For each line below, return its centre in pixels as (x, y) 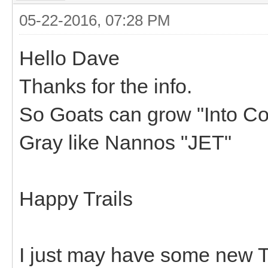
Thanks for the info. (106, 86)
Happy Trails (76, 198)
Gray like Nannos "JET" (125, 142)
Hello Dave (69, 58)
